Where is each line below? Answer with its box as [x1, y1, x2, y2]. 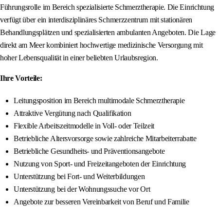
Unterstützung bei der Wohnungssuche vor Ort [14, 185, 150, 194]
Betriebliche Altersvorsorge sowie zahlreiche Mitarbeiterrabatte [14, 134, 197, 143]
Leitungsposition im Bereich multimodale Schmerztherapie [14, 96, 185, 105]
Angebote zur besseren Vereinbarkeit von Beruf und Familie [14, 198, 189, 206]
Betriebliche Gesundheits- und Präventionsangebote [14, 147, 165, 156]
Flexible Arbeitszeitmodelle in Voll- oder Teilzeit [14, 122, 154, 130]
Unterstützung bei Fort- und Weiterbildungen [14, 172, 145, 181]
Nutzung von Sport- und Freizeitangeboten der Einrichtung [14, 160, 186, 168]
